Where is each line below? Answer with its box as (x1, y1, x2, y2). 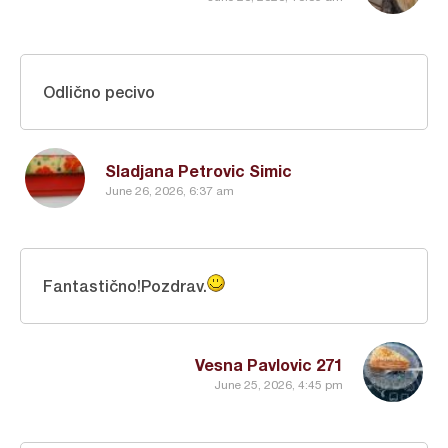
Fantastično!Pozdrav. (43, 276, 207, 296)
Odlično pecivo (43, 82, 155, 102)
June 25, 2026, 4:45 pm (214, 377, 343, 392)
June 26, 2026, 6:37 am (105, 183, 234, 198)
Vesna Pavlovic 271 (195, 355, 343, 375)
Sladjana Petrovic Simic (105, 161, 292, 181)
